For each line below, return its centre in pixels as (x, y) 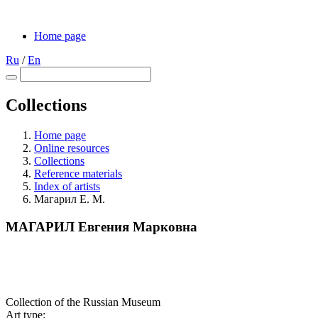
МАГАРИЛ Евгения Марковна (102, 226)
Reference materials (78, 173)
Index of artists (67, 186)
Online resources (72, 148)
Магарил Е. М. (70, 199)
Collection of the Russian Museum (83, 302)
